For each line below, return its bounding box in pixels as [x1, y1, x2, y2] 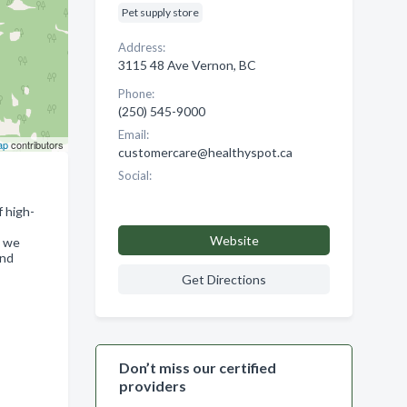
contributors [7, 137, 64, 152]
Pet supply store [121, 5, 199, 19]
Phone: [117, 86, 154, 101]
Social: [117, 168, 152, 183]
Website [209, 233, 259, 248]
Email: [117, 127, 149, 142]
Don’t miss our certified [118, 359, 276, 376]
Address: [117, 40, 165, 55]
